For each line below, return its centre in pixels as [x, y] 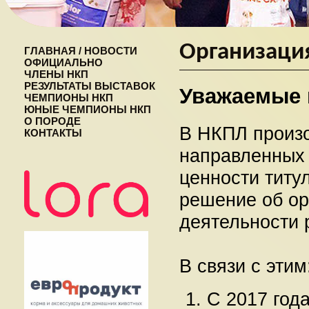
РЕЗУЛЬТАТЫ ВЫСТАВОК [90, 86]
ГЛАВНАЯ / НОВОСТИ [81, 51]
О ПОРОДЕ [52, 121]
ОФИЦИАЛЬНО [63, 62]
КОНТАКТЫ [53, 133]
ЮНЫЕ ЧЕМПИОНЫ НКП [88, 109]
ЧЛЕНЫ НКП [56, 74]
